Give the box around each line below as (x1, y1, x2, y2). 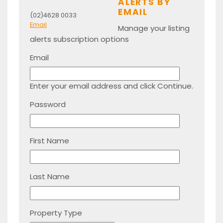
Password (30, 99, 66, 110)
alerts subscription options (30, 33, 129, 44)
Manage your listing (118, 22, 190, 33)
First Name (30, 135, 69, 146)
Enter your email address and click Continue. (30, 81, 193, 91)
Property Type (30, 207, 82, 218)
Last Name (30, 171, 70, 182)
